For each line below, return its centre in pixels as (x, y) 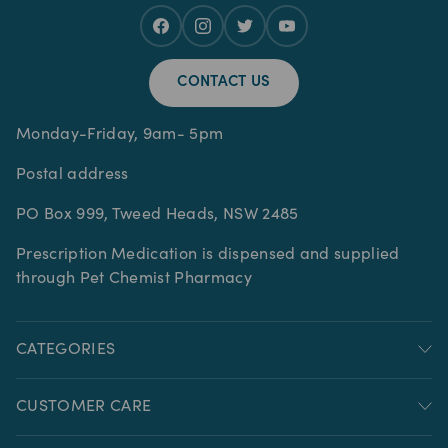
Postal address (72, 174)
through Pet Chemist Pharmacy (134, 278)
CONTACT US (224, 82)
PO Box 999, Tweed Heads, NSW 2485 (157, 214)
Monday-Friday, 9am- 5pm (120, 134)
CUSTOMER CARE (84, 406)
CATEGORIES (66, 349)
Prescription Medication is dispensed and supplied (208, 254)
